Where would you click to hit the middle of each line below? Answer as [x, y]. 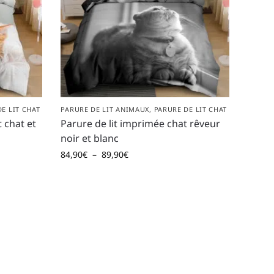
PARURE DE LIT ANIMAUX [105, 109]
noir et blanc [90, 138]
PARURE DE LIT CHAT [191, 109]
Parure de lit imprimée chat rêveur [141, 123]
